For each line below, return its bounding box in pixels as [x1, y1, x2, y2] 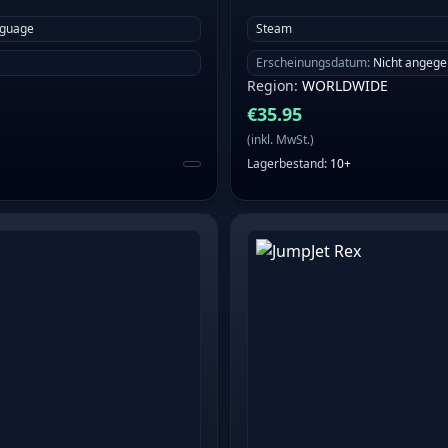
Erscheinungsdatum [256, 54, 367, 72]
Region [247, 76, 294, 96]
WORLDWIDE [302, 76, 388, 96]
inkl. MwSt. [251, 131, 310, 149]
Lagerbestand [247, 155, 324, 173]
